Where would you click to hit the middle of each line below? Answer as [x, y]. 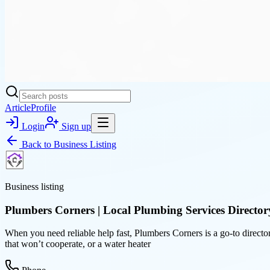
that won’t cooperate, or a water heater [78, 244]
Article [18, 108]
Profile [43, 108]
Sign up [75, 126]
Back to [36, 144]
